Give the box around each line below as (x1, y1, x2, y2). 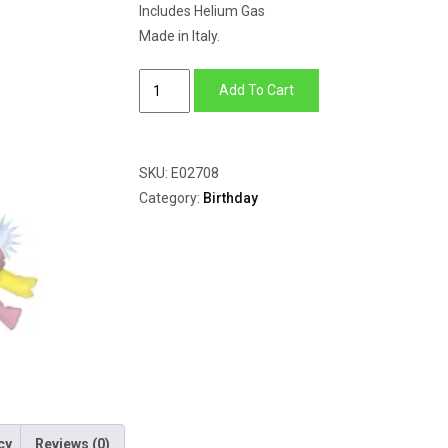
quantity (138, 147, 190, 163)
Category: (139, 190, 203, 206)
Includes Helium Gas (139, 3, 265, 19)
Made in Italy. (139, 28, 220, 44)
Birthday (203, 190, 258, 206)
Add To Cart (218, 82, 294, 98)
